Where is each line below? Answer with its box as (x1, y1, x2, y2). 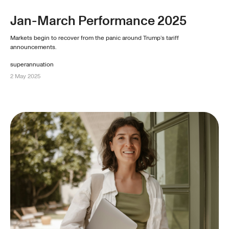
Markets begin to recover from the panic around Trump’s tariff (10, 33, 179, 42)
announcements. (10, 42, 57, 52)
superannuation (10, 60, 54, 69)
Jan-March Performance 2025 (10, 11, 187, 30)
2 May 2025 (10, 72, 40, 81)
